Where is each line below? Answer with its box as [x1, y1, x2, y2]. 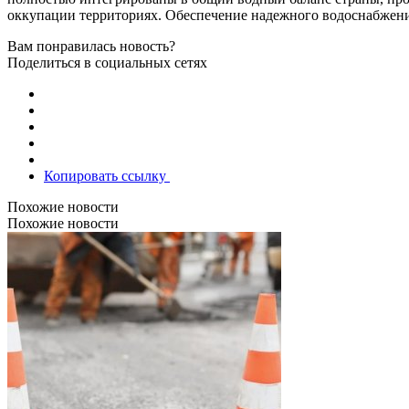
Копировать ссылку [44, 167, 170, 184]
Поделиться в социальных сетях [7, 54, 207, 70]
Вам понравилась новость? [7, 37, 175, 54]
